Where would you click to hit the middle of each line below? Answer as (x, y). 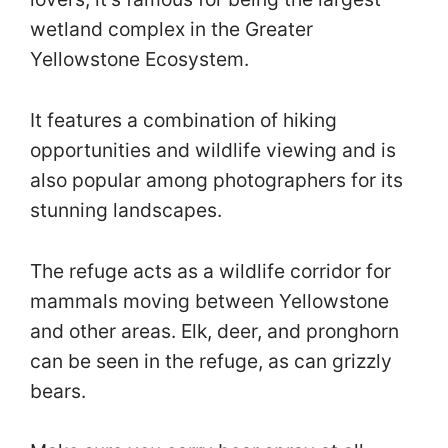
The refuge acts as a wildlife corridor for (210, 270)
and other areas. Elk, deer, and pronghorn (214, 330)
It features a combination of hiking (183, 119)
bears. (60, 390)
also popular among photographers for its (216, 179)
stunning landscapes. (128, 209)
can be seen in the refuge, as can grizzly (211, 360)
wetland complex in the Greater (171, 29)
